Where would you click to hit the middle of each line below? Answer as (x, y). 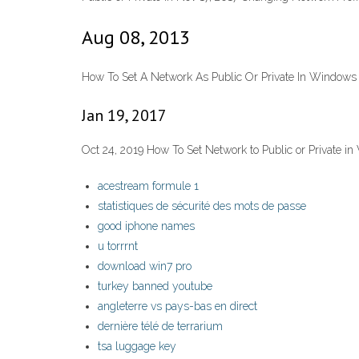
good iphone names (146, 226)
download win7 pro (145, 266)
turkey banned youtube (155, 286)
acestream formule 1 (148, 186)
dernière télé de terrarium (160, 327)
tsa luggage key (137, 347)
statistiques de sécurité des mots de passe (202, 206)
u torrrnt (118, 246)
